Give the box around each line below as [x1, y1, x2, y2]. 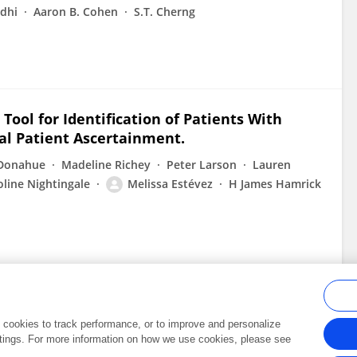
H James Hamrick [229, 176, 321, 191]
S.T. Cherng [134, 4, 195, 19]
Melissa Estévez [127, 176, 213, 191]
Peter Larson [167, 157, 237, 172]
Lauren [253, 157, 291, 172]
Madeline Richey [61, 157, 151, 172]
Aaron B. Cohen [33, 4, 118, 19]
